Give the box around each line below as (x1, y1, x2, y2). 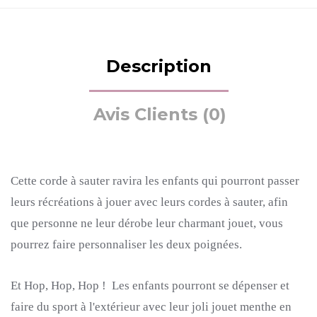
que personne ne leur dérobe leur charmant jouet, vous (11, 217, 283, 230)
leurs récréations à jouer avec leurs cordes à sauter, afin (11, 195, 288, 209)
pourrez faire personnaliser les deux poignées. (11, 238, 242, 251)
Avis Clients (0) (93, 104, 226, 125)
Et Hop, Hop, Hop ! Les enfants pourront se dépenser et (11, 279, 289, 292)
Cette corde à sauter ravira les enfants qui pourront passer (11, 174, 299, 188)
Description (105, 56, 212, 76)
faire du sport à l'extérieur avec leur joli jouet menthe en (11, 300, 292, 313)
